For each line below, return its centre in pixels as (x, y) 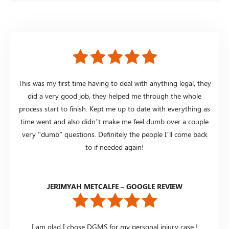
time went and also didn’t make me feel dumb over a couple (114, 122)
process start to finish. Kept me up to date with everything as (114, 109)
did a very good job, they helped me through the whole (114, 96)
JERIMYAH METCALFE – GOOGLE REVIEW (114, 187)
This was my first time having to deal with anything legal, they (114, 83)
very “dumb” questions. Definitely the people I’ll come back (114, 134)
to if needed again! (114, 147)
